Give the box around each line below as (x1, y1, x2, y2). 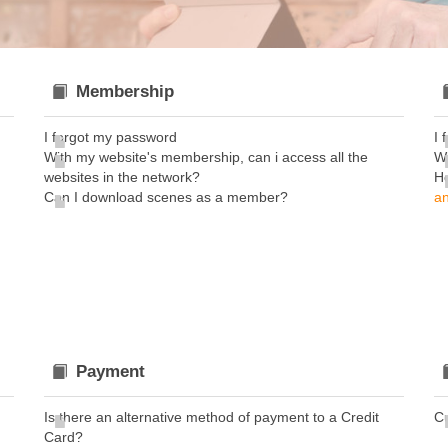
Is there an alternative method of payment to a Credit (44, 409, 379, 425)
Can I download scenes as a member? (44, 189, 288, 205)
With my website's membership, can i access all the (44, 149, 368, 165)
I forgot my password (44, 129, 177, 145)
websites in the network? (44, 169, 200, 185)
